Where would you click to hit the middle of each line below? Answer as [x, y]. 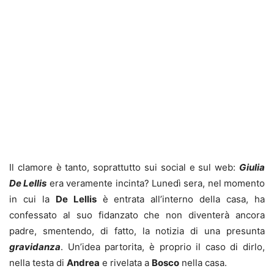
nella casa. [203, 263]
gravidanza [35, 247]
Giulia [252, 168]
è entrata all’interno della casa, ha [181, 199]
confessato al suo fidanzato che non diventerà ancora [137, 215]
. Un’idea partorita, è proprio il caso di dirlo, [163, 247]
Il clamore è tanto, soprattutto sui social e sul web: [124, 168]
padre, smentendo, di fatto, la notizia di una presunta [137, 231]
